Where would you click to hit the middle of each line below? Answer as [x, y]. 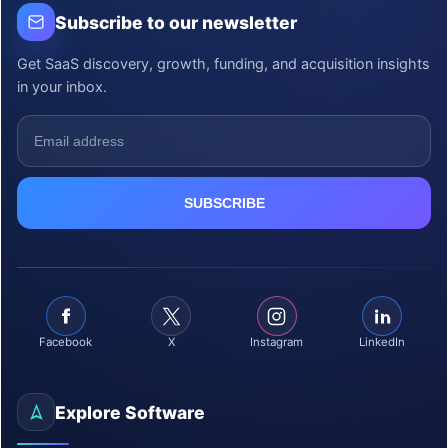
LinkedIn [382, 342]
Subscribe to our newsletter [176, 22]
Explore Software [130, 412]
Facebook [66, 342]
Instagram [277, 342]
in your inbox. [62, 87]
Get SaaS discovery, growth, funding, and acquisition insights [223, 64]
